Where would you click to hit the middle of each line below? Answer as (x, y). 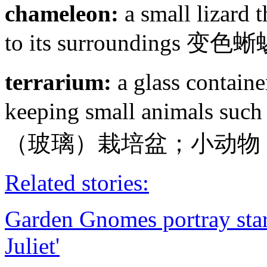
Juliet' (32, 246)
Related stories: (77, 183)
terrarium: (58, 82)
